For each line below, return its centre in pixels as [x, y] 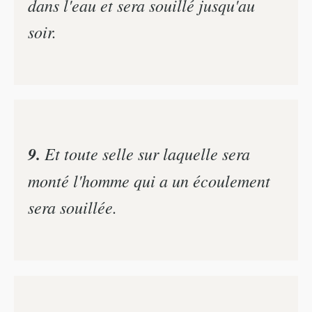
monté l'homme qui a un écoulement [149, 181]
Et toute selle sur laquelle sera [145, 154]
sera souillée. [72, 207]
